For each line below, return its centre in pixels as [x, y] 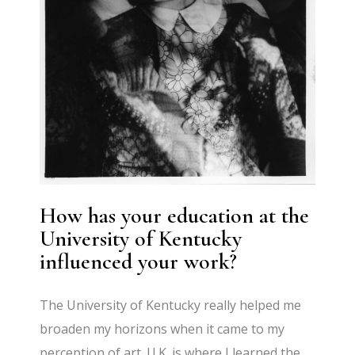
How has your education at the [175, 216]
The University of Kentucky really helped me [171, 305]
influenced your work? [139, 262]
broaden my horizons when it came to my [162, 329]
